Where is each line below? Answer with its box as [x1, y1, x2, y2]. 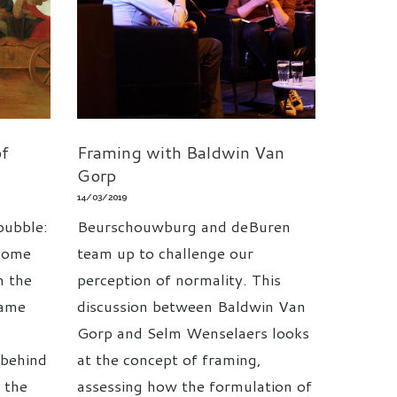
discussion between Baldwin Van [77, 294, 306, 316]
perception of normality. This [77, 268, 281, 290]
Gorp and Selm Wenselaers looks [77, 321, 309, 343]
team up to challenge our [77, 241, 253, 263]
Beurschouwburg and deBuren [77, 214, 291, 237]
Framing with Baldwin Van [77, 139, 284, 164]
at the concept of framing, [77, 347, 261, 370]
